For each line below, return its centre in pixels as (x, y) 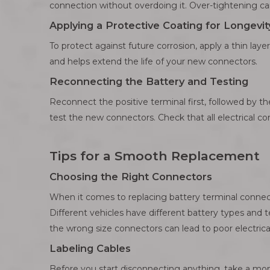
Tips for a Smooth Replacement (155, 156)
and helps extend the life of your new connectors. (153, 61)
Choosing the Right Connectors (131, 177)
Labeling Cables (90, 248)
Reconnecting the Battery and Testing (149, 81)
